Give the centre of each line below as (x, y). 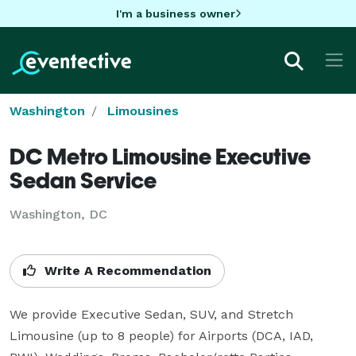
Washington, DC (58, 214)
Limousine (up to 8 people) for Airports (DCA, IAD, (161, 335)
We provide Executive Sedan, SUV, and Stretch (151, 314)
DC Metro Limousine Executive (160, 156)
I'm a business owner (175, 13)
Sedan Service (83, 180)
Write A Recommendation (126, 270)
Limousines (143, 110)
